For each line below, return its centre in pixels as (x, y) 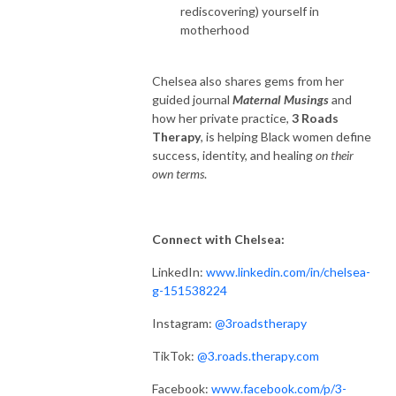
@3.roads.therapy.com (258, 355)
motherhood (215, 29)
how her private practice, (222, 118)
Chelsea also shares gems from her (248, 80)
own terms (178, 173)
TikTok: (175, 355)
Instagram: (183, 323)
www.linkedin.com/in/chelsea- (288, 271)
